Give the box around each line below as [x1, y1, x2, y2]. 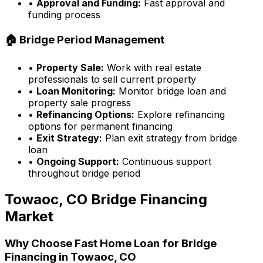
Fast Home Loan [75, 236, 160, 250]
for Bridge [160, 236, 217, 250]
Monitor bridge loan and [116, 85, 226, 97]
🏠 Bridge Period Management [5, 33, 164, 47]
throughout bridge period [28, 167, 140, 179]
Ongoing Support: [36, 155, 119, 167]
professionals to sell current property [28, 73, 196, 85]
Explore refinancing [134, 108, 225, 120]
